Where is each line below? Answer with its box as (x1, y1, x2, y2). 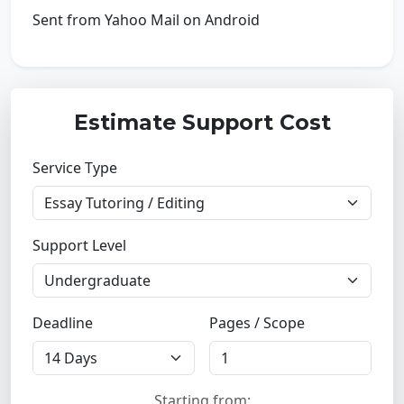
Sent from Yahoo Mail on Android (32, 10, 260, 30)
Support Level (32, 235, 126, 255)
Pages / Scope (209, 313, 305, 333)
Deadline (32, 313, 93, 333)
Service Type (32, 158, 117, 178)
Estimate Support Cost (73, 109, 331, 135)
